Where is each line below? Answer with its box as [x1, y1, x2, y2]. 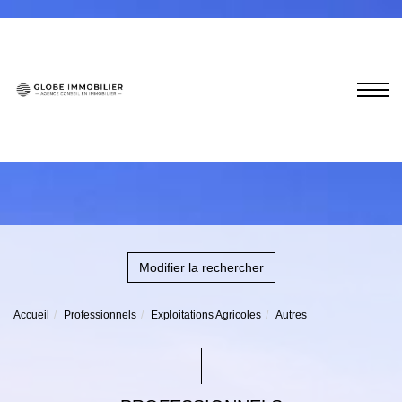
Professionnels [64, 309, 136, 321]
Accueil [13, 309, 49, 321]
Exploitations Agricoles [151, 309, 261, 321]
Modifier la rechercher [138, 260, 264, 275]
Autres [275, 309, 307, 321]
